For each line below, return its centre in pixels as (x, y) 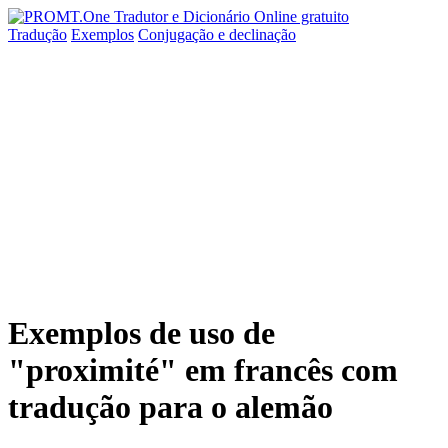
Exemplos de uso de (141, 333)
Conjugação (178, 34)
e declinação (257, 34)
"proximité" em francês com (203, 370)
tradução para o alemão (170, 407)
